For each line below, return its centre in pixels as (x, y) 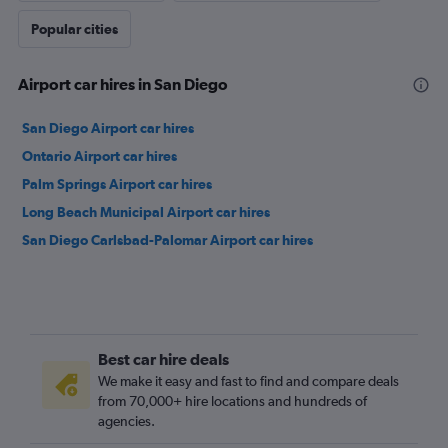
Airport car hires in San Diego (123, 84)
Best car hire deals (163, 359)
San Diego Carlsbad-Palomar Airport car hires (167, 240)
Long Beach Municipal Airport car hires (146, 212)
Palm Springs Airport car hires (117, 184)
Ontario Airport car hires (99, 156)
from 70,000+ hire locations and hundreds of (232, 401)
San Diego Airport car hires (108, 128)
